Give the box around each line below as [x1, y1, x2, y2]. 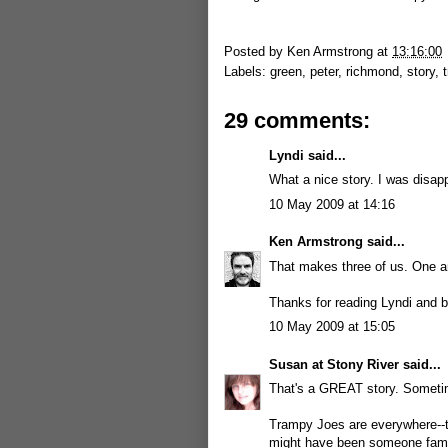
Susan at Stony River [269, 356, 399, 372]
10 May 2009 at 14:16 [269, 196, 395, 212]
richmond [346, 63, 399, 79]
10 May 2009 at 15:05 [269, 319, 395, 334]
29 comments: [224, 107, 370, 133]
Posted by [224, 43, 287, 59]
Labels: [224, 63, 270, 79]
